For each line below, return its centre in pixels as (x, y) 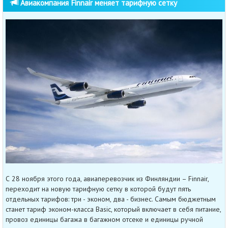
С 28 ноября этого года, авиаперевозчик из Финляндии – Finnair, (107, 179)
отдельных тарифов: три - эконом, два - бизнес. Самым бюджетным (111, 199)
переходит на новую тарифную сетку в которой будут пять (98, 189)
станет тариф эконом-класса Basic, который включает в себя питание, (113, 209)
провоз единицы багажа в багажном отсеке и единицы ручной (104, 220)
